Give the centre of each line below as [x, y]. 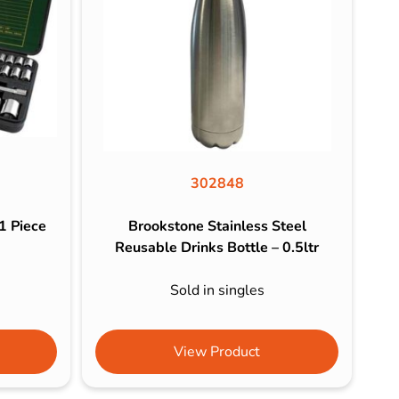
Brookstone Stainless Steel [217, 226]
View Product [217, 351]
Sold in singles [217, 290]
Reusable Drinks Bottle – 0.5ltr [217, 247]
